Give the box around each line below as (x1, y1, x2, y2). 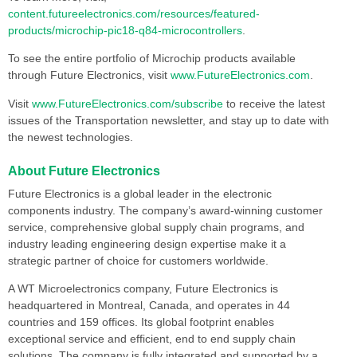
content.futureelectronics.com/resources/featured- (8, 6, 260, 20)
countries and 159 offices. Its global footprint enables (8, 316, 274, 329)
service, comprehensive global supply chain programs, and (8, 221, 304, 234)
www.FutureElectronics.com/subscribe (32, 96, 223, 110)
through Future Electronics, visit (8, 69, 171, 82)
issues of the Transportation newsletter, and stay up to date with (8, 113, 329, 127)
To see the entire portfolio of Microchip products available (8, 52, 296, 65)
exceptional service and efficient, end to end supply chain (8, 332, 296, 346)
